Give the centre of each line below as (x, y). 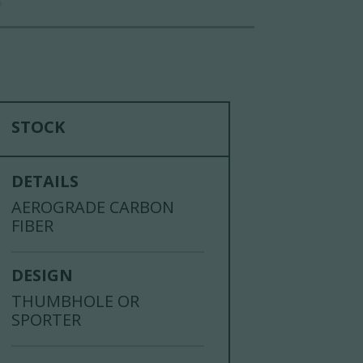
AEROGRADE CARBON (93, 207)
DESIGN (43, 275)
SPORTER (47, 319)
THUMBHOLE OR (76, 301)
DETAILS (45, 181)
